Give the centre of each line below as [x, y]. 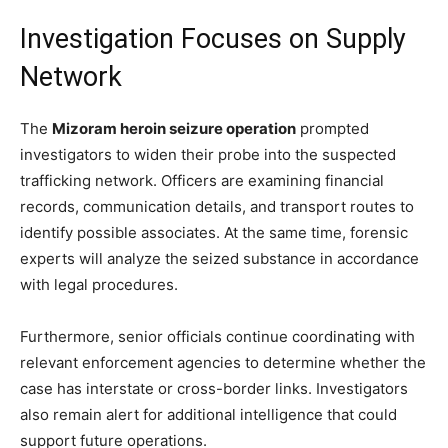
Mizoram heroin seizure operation [174, 128]
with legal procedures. [99, 284]
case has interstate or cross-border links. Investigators [214, 388]
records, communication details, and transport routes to [217, 206]
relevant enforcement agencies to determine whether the [223, 362]
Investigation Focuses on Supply [213, 38]
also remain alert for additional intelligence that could [208, 414]
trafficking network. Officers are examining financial [202, 180]
